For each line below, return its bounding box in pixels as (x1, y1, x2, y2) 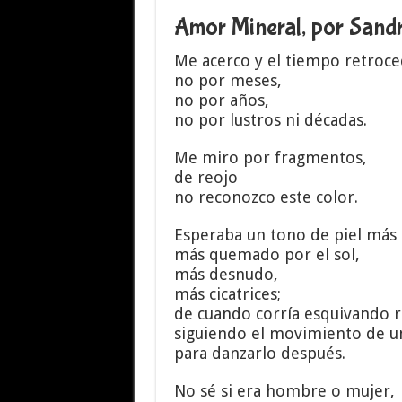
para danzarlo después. (173, 344, 345, 363)
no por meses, (173, 71, 282, 90)
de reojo (173, 168, 238, 187)
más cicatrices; (173, 284, 281, 303)
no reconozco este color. (173, 188, 358, 206)
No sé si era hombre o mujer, (173, 381, 395, 400)
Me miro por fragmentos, (173, 148, 367, 167)
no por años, (173, 91, 269, 109)
